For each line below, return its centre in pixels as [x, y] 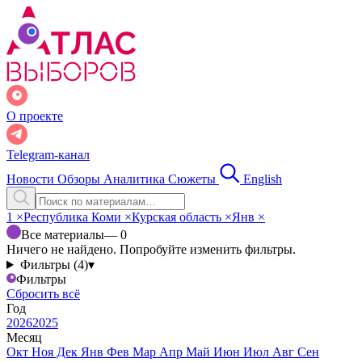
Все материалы [63, 235]
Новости [32, 179]
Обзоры [80, 179]
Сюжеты [194, 179]
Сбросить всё [43, 294]
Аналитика [136, 179]
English [263, 179]
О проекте [35, 116]
